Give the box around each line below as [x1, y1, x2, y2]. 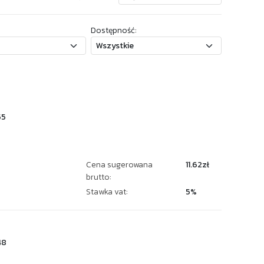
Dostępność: [90, 24, 137, 37]
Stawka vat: [86, 186, 128, 198]
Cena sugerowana [86, 159, 153, 171]
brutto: [86, 171, 111, 183]
